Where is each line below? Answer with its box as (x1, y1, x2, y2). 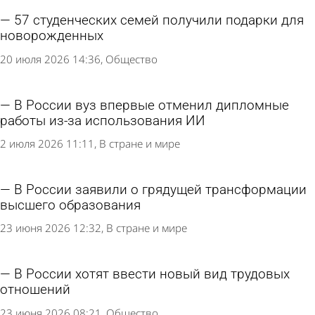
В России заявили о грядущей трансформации (14, 181, 307, 198)
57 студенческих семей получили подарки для (14, 13, 304, 29)
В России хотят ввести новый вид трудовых (14, 266, 290, 283)
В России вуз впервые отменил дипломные (14, 97, 289, 113)
